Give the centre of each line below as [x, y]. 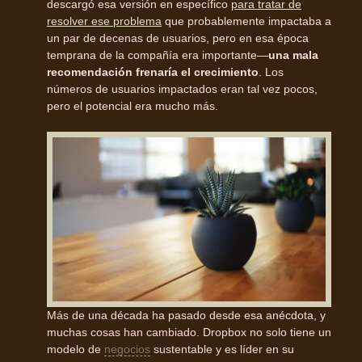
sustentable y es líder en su [222, 349]
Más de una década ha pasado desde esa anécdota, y [186, 315]
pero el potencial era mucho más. [133, 105]
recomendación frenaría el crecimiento [153, 72]
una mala [293, 55]
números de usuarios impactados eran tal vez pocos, [182, 88]
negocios [127, 349]
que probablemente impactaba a [246, 21]
